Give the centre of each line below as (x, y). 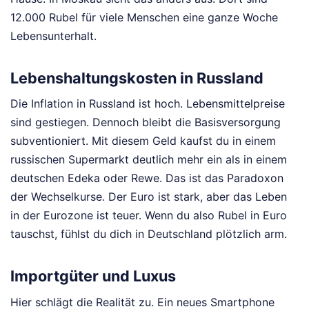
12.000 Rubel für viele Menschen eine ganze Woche (144, 18)
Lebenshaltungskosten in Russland (137, 78)
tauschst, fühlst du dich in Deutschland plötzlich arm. (149, 234)
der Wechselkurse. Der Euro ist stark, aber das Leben (149, 197)
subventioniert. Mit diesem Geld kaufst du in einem (143, 141)
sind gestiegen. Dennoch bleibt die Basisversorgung (146, 122)
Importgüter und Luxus (93, 276)
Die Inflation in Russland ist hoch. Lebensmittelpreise (148, 104)
